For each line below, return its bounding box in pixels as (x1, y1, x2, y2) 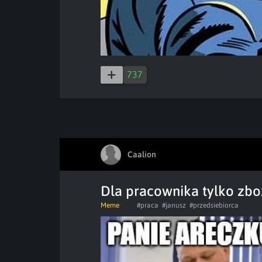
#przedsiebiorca (189, 201, 239, 209)
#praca (137, 201, 158, 209)
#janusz (162, 201, 186, 209)
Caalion (127, 149, 156, 159)
